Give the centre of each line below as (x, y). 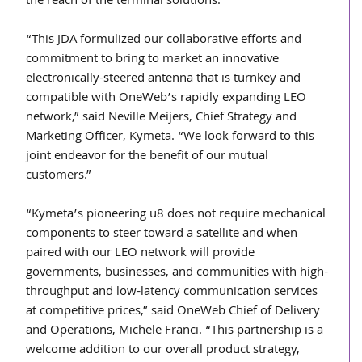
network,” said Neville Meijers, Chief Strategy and (163, 118)
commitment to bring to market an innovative (154, 59)
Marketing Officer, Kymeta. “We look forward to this (172, 137)
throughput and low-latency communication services (174, 292)
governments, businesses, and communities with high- (177, 273)
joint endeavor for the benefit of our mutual (149, 156)
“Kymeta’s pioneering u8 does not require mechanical (178, 215)
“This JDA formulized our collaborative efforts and (166, 40)
